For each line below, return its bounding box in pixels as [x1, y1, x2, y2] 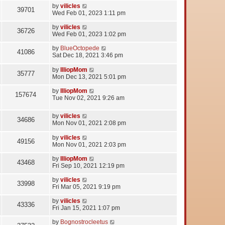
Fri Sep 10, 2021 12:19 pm [52, 162, 125, 169]
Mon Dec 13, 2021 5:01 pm [52, 73, 126, 80]
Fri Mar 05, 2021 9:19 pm [52, 183, 121, 190]
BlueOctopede [60, 44, 99, 52]
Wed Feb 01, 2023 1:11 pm [52, 9, 126, 17]
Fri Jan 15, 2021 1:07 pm [52, 204, 120, 211]
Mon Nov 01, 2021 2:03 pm [52, 141, 126, 148]
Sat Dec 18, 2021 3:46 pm [52, 51, 123, 59]
